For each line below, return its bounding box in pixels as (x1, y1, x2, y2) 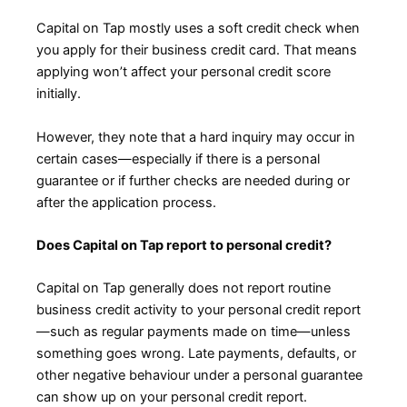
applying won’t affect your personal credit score (36, 64, 331, 81)
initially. (36, 85, 81, 103)
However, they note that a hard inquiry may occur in (36, 128, 355, 145)
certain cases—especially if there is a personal (36, 150, 320, 167)
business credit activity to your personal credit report (36, 302, 361, 319)
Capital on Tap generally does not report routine (36, 280, 331, 297)
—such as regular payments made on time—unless (36, 323, 351, 341)
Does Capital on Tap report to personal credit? (36, 236, 332, 253)
